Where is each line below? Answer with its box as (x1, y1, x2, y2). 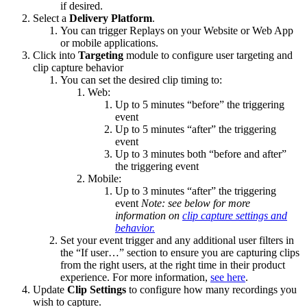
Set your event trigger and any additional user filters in (60, 234, 294, 247)
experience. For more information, (60, 271, 210, 284)
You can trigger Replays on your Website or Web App (60, 25, 293, 37)
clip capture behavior (33, 62, 123, 74)
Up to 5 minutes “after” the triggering (115, 123, 276, 136)
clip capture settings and (182, 210, 287, 222)
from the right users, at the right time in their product (60, 259, 285, 271)
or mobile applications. (60, 37, 158, 49)
